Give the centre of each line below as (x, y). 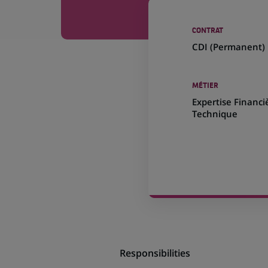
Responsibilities (155, 253)
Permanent (238, 47)
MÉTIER (205, 86)
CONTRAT (208, 31)
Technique (215, 114)
